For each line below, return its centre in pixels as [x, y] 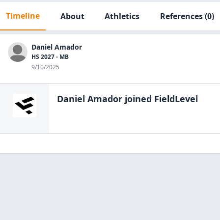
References [181, 16]
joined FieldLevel [160, 99]
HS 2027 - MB [50, 57]
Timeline [23, 16]
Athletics [122, 16]
